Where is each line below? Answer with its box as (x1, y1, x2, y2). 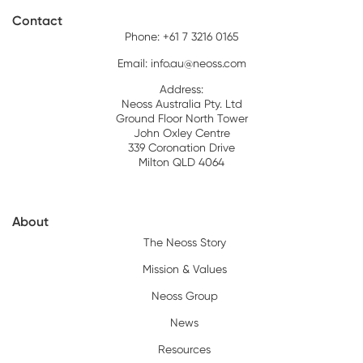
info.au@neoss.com (150, 56, 246, 70)
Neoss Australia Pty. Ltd (121, 97, 242, 111)
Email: (117, 56, 151, 70)
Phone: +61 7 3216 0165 (124, 30, 239, 44)
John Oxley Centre (133, 126, 230, 140)
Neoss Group (151, 288, 218, 302)
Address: (160, 83, 203, 96)
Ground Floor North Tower (115, 112, 248, 126)
